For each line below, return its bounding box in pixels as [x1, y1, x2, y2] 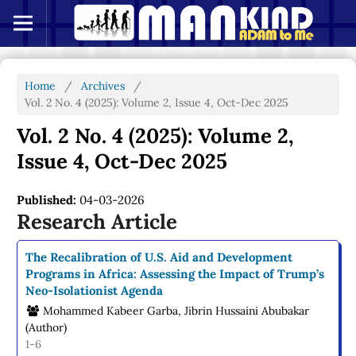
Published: [17, 192, 80, 207]
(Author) [25, 319, 68, 335]
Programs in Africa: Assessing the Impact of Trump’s [25, 265, 325, 281]
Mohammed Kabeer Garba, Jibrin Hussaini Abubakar [40, 303, 310, 318]
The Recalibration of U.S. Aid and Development [25, 249, 293, 265]
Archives [81, 78, 126, 93]
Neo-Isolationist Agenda [25, 282, 164, 298]
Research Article [17, 208, 178, 235]
